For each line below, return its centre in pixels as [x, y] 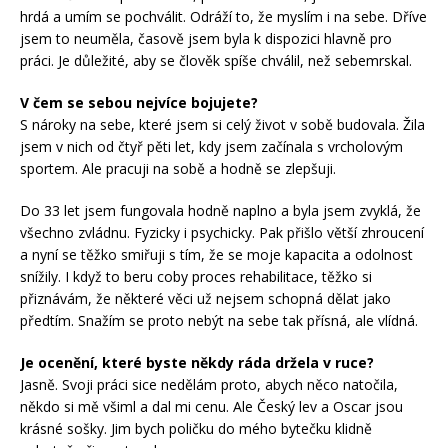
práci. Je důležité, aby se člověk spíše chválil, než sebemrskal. [216, 60]
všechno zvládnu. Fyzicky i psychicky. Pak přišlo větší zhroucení [222, 232]
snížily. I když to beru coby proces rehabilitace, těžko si [196, 276]
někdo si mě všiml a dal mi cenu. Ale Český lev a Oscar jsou [211, 406]
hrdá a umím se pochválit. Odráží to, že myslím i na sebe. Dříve [223, 16]
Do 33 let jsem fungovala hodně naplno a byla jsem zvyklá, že [220, 210]
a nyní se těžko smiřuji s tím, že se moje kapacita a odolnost [216, 254]
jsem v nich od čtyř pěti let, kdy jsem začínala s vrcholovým [211, 146]
